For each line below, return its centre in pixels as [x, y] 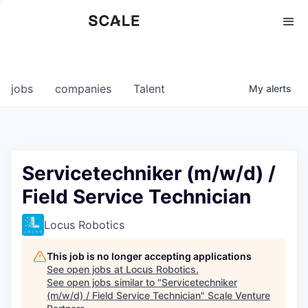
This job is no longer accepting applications [149, 256]
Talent [149, 89]
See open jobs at [86, 269]
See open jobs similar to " [104, 282]
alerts [279, 88]
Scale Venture [239, 295]
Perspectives [42, 24]
